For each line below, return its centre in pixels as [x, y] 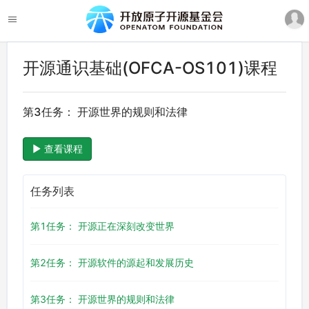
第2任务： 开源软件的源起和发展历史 [112, 262]
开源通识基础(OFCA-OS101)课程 [150, 68]
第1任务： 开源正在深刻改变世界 [102, 226]
